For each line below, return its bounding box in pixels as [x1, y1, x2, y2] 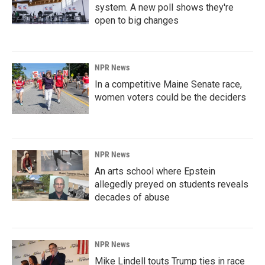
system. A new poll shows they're [95, 2, 234, 13]
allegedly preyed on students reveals [95, 179, 248, 190]
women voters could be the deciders [95, 92, 246, 103]
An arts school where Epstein [95, 166, 215, 177]
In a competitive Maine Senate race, [95, 79, 242, 90]
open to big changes [95, 15, 179, 26]
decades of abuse [95, 192, 170, 203]
